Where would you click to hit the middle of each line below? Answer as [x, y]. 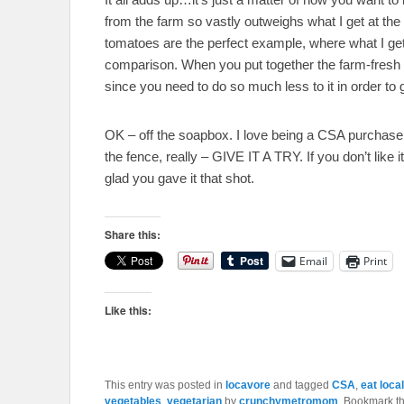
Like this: [128, 310]
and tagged [301, 385]
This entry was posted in [165, 385]
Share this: [133, 234]
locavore [248, 385]
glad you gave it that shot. [179, 178]
